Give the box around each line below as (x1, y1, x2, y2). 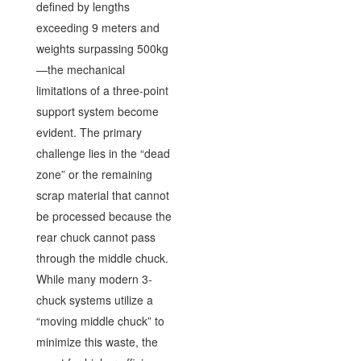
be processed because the (35, 207, 172, 224)
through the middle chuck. (35, 249, 168, 266)
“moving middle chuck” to (35, 312, 164, 329)
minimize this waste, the (35, 333, 158, 350)
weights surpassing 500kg (35, 39, 168, 56)
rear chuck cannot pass (35, 228, 156, 245)
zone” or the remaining (35, 165, 152, 182)
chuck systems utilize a (35, 291, 153, 308)
